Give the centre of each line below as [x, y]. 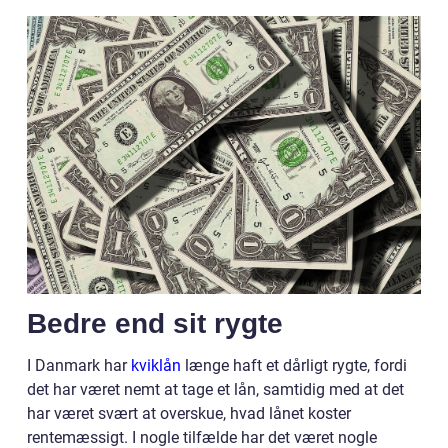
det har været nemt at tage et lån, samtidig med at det [215, 390]
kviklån [156, 366]
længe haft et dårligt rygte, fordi [294, 366]
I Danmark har [79, 366]
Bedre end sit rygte [155, 324]
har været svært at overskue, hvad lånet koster [189, 414]
